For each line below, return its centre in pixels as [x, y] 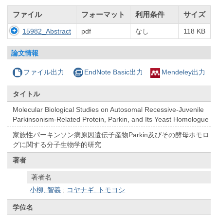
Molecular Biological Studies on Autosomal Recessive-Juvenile [109, 109]
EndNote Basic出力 [113, 72]
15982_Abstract [47, 31]
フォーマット [103, 15]
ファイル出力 [44, 72]
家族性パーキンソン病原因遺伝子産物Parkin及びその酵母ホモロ [111, 135]
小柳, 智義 [45, 190]
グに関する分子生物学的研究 [57, 145]
